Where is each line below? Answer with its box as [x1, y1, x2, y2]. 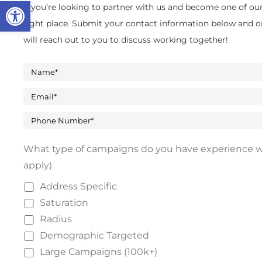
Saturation [39, 197, 88, 209]
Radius [39, 213, 72, 225]
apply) [23, 160, 52, 171]
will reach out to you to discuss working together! [23, 35, 228, 45]
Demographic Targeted [39, 230, 149, 242]
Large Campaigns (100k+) [39, 246, 157, 258]
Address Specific [39, 181, 117, 192]
